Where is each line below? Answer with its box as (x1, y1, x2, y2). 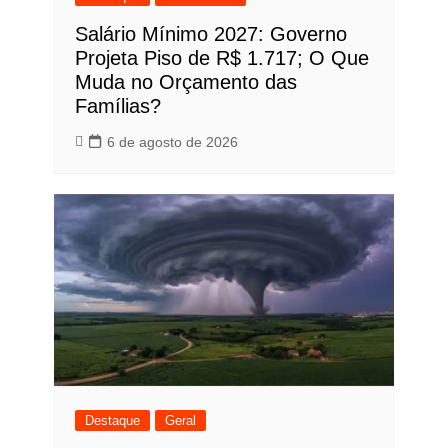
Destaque (84, 412, 140, 428)
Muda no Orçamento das (74, 71, 297, 94)
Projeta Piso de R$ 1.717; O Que (74, 47, 369, 70)
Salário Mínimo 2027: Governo (74, 23, 347, 46)
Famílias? (74, 95, 161, 118)
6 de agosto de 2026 (106, 134, 238, 151)
